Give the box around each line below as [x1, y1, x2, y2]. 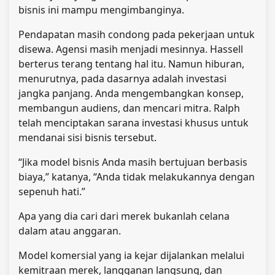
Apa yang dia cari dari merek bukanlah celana [18, 209, 230, 223]
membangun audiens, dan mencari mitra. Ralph [18, 101, 240, 115]
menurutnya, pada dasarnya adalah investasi [18, 71, 227, 85]
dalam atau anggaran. [18, 223, 121, 238]
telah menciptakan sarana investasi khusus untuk [18, 115, 249, 130]
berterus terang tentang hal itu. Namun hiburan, [18, 56, 244, 71]
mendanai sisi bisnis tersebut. [18, 130, 157, 144]
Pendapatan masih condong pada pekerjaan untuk [18, 27, 255, 41]
